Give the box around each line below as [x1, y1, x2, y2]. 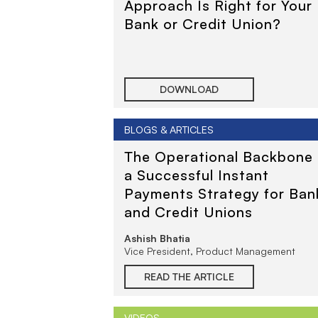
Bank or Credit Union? [124, 15, 281, 33]
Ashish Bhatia [124, 232, 190, 244]
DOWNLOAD [160, 83, 219, 95]
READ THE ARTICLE [144, 270, 234, 283]
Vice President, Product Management [124, 245, 295, 257]
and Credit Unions [124, 203, 253, 221]
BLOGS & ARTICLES [124, 124, 214, 136]
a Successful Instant [124, 166, 269, 184]
